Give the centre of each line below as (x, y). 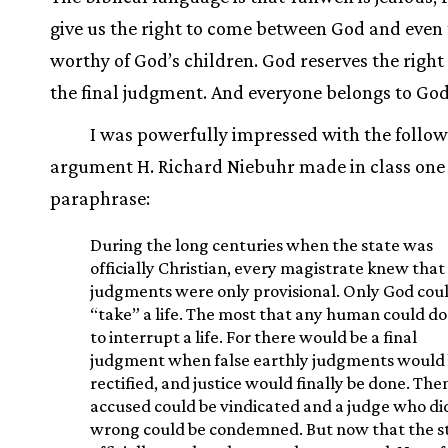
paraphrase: (100, 198)
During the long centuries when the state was (261, 245)
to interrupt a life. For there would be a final (253, 337)
